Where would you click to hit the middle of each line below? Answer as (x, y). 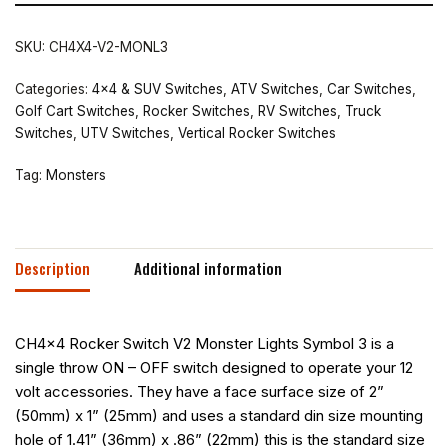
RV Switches (297, 110)
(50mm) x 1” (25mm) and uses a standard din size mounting (219, 415)
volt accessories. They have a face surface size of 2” (199, 391)
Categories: (53, 88)
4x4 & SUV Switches (157, 88)
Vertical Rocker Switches (257, 132)
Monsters (76, 174)
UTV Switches (125, 132)
